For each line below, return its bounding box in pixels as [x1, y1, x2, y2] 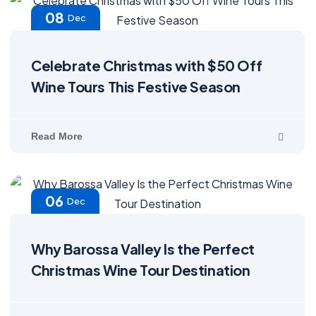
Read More [31, 130, 83, 142]
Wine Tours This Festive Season [31, 78, 241, 95]
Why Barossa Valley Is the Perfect [31, 240, 255, 257]
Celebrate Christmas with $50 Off [31, 56, 262, 74]
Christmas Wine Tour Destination [31, 261, 250, 279]
